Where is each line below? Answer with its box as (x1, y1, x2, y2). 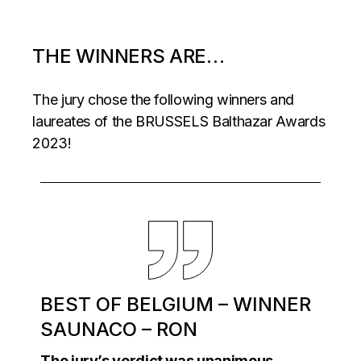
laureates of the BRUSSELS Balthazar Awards (32, 112, 326, 130)
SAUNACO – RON (40, 317, 198, 341)
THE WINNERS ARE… (32, 44, 225, 68)
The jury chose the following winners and (32, 90, 294, 108)
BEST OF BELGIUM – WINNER (40, 292, 312, 316)
